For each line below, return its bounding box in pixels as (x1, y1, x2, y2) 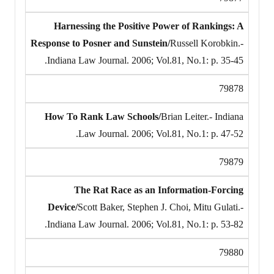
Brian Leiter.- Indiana (161, 111, 243, 122)
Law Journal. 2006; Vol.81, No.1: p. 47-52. (78, 128, 243, 139)
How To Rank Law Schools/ (45, 111, 161, 122)
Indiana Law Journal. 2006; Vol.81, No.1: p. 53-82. (47, 218, 243, 229)
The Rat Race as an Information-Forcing (74, 184, 243, 195)
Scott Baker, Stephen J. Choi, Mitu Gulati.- (78, 201, 243, 212)
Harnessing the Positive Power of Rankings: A (54, 20, 243, 31)
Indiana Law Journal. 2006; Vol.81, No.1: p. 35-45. (47, 54, 243, 65)
